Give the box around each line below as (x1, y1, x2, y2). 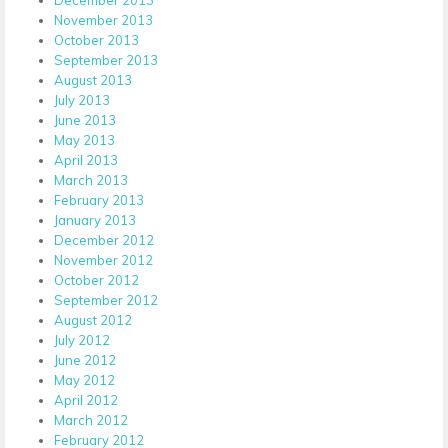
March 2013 (54, 171, 128, 188)
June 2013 (54, 111, 116, 128)
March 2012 (54, 411, 128, 428)
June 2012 (54, 351, 116, 368)
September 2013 (54, 51, 158, 68)
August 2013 (54, 71, 132, 88)
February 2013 (54, 191, 144, 208)
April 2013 (54, 151, 118, 168)
